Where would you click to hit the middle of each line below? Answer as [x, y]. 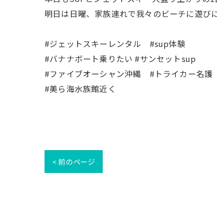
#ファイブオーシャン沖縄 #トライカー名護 [129, 74]
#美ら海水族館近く [80, 89]
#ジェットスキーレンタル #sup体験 [115, 44]
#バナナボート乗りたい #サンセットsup [120, 59]
